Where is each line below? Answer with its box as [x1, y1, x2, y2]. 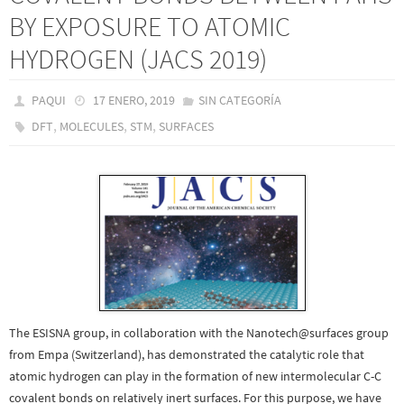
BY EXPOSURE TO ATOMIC [9, 9, 290, 44]
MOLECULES [60, 118, 124, 135]
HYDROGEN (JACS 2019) [9, 41, 267, 77]
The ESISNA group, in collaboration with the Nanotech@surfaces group [9, 325, 389, 342]
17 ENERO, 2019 [92, 92, 175, 109]
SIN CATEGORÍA [197, 92, 281, 109]
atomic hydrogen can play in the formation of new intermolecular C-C [9, 368, 381, 385]
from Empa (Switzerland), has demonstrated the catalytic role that [9, 346, 364, 363]
